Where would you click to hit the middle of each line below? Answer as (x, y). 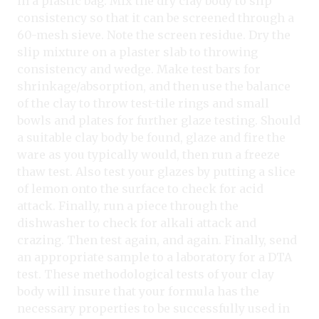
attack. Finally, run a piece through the (128, 205)
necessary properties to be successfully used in (153, 308)
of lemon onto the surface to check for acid (140, 188)
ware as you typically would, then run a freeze (148, 154)
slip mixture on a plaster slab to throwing (137, 52)
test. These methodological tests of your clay (146, 274)
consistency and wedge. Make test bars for (139, 69)
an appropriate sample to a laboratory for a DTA (155, 257)
